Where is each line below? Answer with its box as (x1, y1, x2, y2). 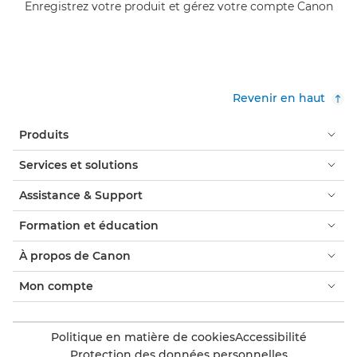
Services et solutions (19, 157, 138, 172)
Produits (19, 127, 69, 142)
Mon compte (19, 278, 93, 293)
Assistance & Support (19, 187, 143, 202)
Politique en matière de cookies (50, 329, 235, 344)
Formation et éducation (19, 218, 159, 233)
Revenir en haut (233, 90, 325, 105)
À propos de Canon (19, 248, 131, 263)
